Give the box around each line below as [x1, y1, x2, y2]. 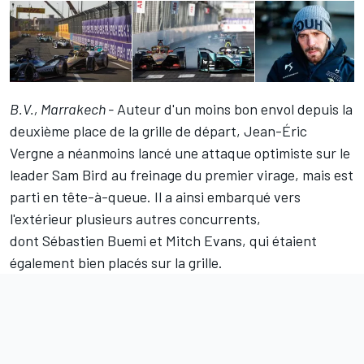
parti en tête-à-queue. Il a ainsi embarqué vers [10, 188, 301, 206]
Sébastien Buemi [42, 232, 146, 250]
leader [10, 166, 52, 184]
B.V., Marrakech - [10, 100, 114, 119]
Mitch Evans [166, 232, 242, 250]
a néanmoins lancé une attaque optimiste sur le [54, 144, 350, 162]
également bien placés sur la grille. [10, 253, 223, 272]
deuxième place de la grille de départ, [10, 122, 244, 141]
